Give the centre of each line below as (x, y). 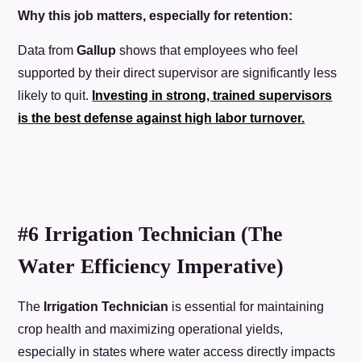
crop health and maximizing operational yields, (151, 330)
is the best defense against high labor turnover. (162, 118)
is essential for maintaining (247, 307)
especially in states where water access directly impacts (177, 352)
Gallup (97, 50)
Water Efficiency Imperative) (151, 267)
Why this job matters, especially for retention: (156, 16)
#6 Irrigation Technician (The (151, 234)
